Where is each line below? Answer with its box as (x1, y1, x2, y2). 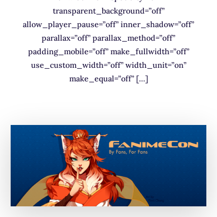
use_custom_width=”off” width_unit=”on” (31, 60, 186, 70)
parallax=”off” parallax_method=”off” (42, 32, 175, 43)
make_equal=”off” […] (69, 73, 148, 83)
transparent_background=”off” (52, 5, 165, 15)
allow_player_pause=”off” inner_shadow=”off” (23, 19, 194, 29)
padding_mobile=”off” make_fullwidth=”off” (28, 46, 189, 56)
